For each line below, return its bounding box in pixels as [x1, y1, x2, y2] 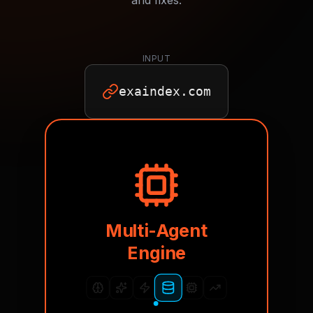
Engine [128, 242, 185, 263]
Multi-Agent [106, 220, 207, 242]
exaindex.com [119, 84, 211, 99]
